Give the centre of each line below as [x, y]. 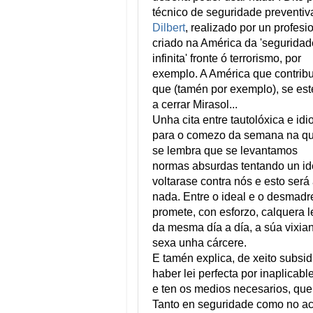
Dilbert [169, 28]
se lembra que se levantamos [225, 151]
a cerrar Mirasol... [195, 105]
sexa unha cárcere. [199, 243]
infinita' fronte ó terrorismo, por [227, 59]
